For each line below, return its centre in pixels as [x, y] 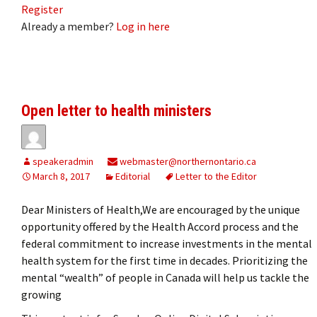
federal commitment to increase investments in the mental [167, 243]
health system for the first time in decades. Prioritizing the [165, 260]
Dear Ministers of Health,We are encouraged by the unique [161, 209]
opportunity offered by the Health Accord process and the [160, 226]
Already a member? [69, 26]
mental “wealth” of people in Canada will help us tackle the [165, 277]
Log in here [143, 26]
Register [42, 9]
